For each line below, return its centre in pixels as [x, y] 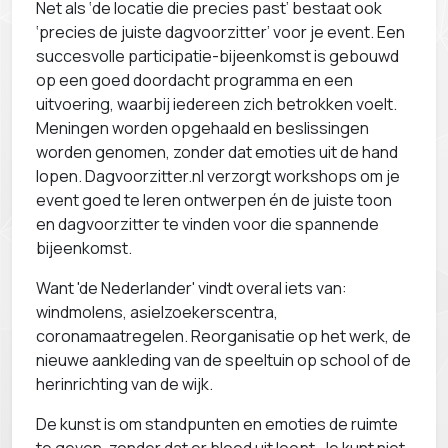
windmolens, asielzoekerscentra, [157, 312]
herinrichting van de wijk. [124, 384]
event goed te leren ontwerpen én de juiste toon [214, 200]
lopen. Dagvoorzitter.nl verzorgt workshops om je [218, 176]
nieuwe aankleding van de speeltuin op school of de [223, 360]
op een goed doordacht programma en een [194, 80]
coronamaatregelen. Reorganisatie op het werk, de [223, 336]
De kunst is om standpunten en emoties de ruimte [217, 424]
